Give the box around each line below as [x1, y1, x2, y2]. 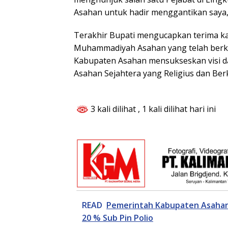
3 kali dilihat [89, 103, 138, 115]
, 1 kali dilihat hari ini [138, 103, 216, 115]
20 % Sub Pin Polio [82, 212, 153, 224]
